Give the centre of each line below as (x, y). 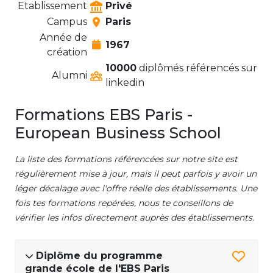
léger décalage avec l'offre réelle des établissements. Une (136, 189)
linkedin (125, 83)
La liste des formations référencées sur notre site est (126, 159)
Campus (67, 22)
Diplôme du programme (99, 256)
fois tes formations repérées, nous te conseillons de (124, 203)
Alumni (69, 76)
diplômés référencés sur (197, 68)
